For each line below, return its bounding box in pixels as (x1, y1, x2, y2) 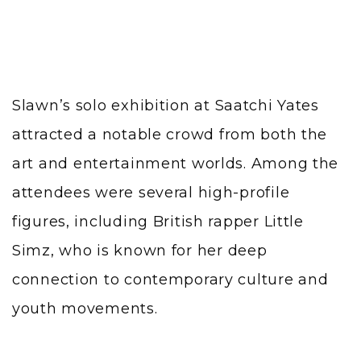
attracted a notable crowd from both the (12, 126, 328, 144)
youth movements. (12, 300, 158, 318)
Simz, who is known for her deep (12, 242, 268, 260)
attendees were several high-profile (12, 184, 290, 202)
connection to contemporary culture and (12, 271, 329, 289)
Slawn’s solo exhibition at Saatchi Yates (12, 97, 319, 115)
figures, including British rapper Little (12, 213, 304, 231)
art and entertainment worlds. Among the (12, 155, 339, 173)
